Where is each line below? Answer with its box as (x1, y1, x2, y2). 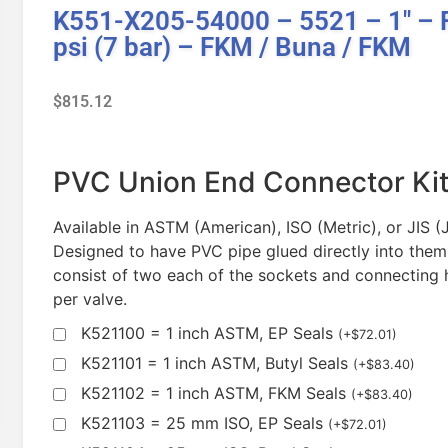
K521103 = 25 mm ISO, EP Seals (81, 413, 328, 434)
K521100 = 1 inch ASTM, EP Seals (81, 323, 338, 344)
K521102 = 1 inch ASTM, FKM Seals (81, 383, 351, 404)
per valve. (53, 288, 127, 309)
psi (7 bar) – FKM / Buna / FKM (53, 31, 411, 62)
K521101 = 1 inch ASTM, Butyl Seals (81, 353, 353, 374)
